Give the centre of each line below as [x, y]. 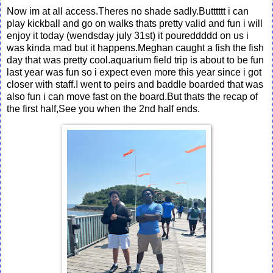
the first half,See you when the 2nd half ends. [103, 109]
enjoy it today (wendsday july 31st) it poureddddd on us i [128, 36]
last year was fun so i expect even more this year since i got [134, 73]
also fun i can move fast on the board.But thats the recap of [132, 97]
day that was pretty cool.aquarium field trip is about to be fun [135, 60]
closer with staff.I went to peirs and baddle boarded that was [135, 85]
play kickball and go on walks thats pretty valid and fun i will [135, 24]
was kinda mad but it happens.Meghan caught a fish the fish [135, 48]
